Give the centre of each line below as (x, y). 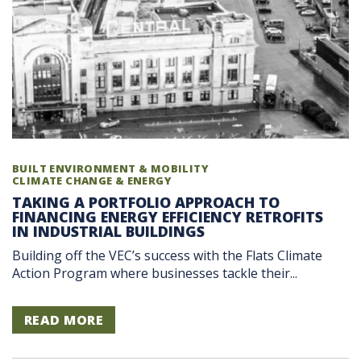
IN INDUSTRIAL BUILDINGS (108, 231)
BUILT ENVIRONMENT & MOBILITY (110, 168)
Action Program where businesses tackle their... (155, 274)
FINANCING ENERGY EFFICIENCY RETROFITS (168, 216)
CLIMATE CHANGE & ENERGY (92, 180)
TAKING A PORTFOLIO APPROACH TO (146, 202)
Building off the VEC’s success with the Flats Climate (167, 256)
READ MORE (64, 320)
